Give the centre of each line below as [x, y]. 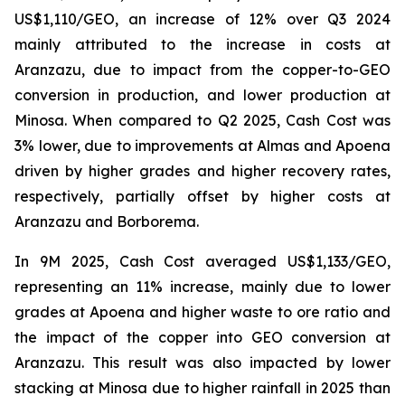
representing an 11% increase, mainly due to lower [202, 287]
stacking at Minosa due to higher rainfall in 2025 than [202, 388]
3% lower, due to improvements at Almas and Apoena [202, 146]
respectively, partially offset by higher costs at [202, 196]
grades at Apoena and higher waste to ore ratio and [202, 312]
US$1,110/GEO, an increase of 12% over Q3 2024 [202, 19]
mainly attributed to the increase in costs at [202, 44]
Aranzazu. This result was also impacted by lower [202, 363]
